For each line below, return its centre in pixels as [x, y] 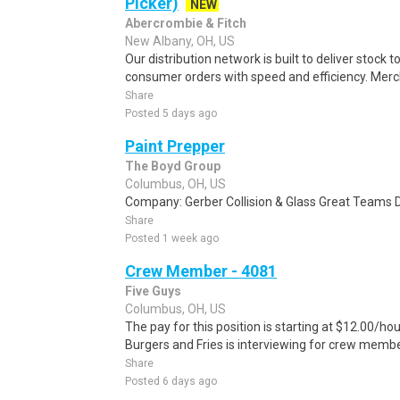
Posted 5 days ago [171, 113]
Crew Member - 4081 [201, 271]
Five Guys [153, 291]
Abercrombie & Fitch [186, 23]
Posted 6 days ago [171, 381]
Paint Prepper [175, 146]
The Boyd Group [173, 166]
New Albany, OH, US [180, 41]
